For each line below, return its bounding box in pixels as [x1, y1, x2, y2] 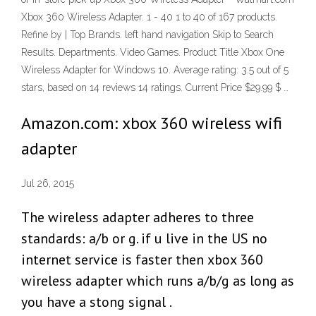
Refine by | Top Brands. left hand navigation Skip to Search [21, 29, 274, 40]
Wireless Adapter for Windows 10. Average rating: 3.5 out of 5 [21, 64, 288, 75]
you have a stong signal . [21, 293, 172, 312]
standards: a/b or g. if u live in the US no [21, 229, 267, 248]
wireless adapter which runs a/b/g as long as [21, 272, 294, 291]
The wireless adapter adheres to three [21, 208, 254, 227]
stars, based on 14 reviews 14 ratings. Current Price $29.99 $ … [21, 82, 288, 93]
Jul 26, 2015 [21, 178, 74, 190]
